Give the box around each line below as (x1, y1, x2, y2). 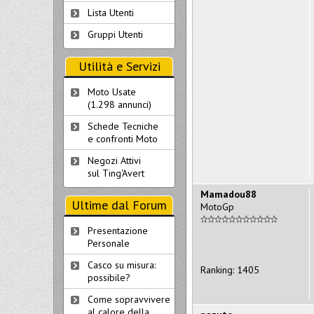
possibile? (88, 271, 130, 284)
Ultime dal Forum (71, 197, 167, 213)
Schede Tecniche (88, 120, 158, 132)
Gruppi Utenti (88, 28, 143, 41)
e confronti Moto (88, 132, 158, 145)
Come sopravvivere (88, 293, 170, 306)
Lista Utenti (88, 6, 134, 19)
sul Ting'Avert (88, 167, 144, 179)
